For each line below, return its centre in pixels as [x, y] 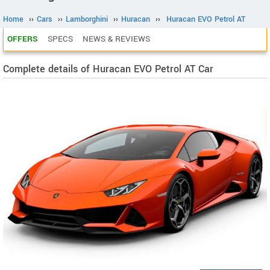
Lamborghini [87, 19]
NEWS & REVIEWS [116, 39]
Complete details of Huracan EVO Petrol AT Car [108, 69]
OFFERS [23, 39]
